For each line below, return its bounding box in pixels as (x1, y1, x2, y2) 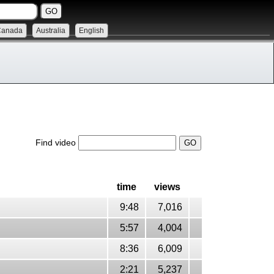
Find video (35, 138, 78, 147)
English (79, 26, 104, 35)
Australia (36, 26, 65, 35)
